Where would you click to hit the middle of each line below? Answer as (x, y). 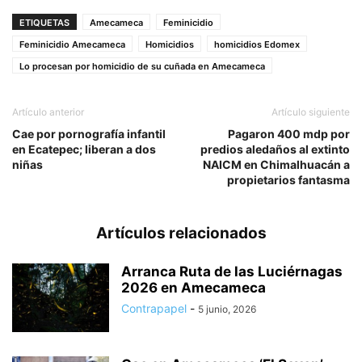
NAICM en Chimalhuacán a (276, 165)
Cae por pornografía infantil (89, 134)
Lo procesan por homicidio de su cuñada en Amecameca (142, 67)
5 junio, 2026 (227, 309)
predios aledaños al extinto (275, 149)
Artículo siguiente (311, 112)
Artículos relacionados (181, 234)
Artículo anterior (48, 112)
